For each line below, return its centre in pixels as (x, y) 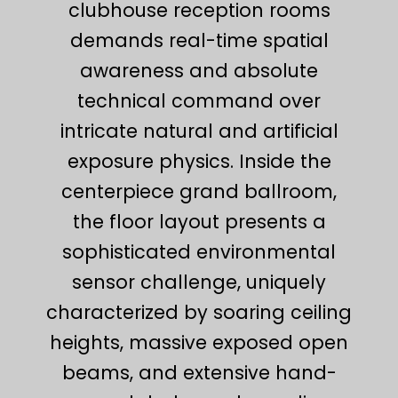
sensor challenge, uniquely (199, 282)
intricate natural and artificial (199, 131)
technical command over (199, 100)
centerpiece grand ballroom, (199, 191)
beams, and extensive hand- (199, 372)
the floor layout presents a (199, 221)
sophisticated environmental (199, 251)
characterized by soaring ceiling (199, 312)
